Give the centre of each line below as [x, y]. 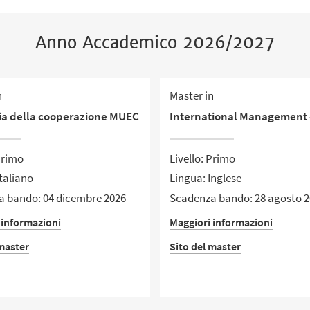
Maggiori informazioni [221, 222]
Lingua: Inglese [206, 178]
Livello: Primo [203, 158]
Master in [192, 96]
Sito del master [206, 246]
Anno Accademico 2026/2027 [155, 42]
